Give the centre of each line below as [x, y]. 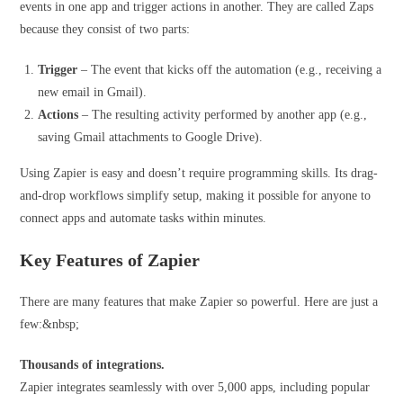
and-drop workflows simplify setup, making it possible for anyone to [196, 196]
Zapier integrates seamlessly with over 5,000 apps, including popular [195, 387]
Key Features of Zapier [112, 260]
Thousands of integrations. [93, 365]
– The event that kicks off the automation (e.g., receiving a [230, 70]
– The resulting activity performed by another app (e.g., [223, 115]
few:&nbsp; [50, 324]
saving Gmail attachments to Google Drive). [151, 137]
